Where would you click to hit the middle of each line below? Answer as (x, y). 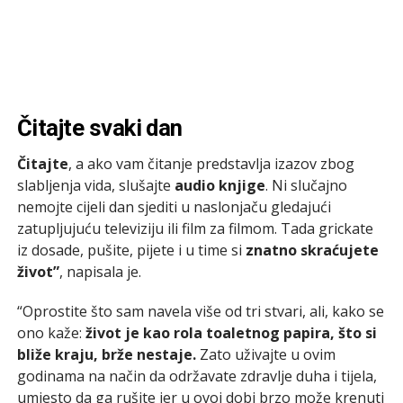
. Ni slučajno (306, 185)
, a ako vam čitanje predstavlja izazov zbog (211, 163)
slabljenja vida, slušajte (95, 185)
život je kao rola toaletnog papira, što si (231, 332)
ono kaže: (51, 332)
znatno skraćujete (312, 250)
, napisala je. (100, 271)
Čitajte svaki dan (99, 127)
